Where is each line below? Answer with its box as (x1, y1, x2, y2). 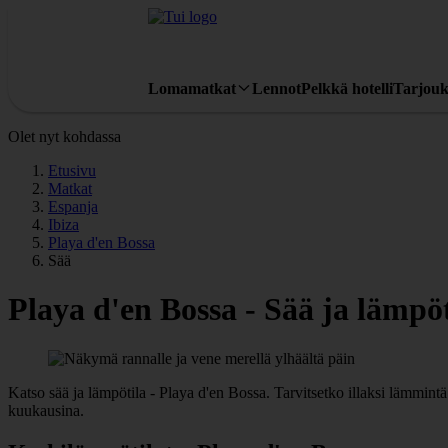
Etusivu (48, 162, 96, 179)
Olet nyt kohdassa (8, 128, 121, 145)
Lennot (252, 79, 301, 97)
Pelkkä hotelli (301, 79, 393, 97)
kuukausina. (8, 401, 84, 419)
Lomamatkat (148, 79, 236, 97)
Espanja (48, 198, 98, 215)
